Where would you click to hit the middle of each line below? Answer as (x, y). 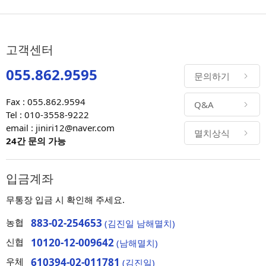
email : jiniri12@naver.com (60, 128)
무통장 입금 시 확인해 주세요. (65, 200)
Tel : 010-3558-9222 (47, 115)
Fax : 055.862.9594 (46, 102)
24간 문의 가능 (36, 141)
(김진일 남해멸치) (139, 224)
